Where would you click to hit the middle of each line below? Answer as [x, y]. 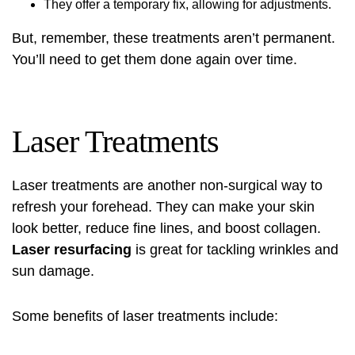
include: [252, 316]
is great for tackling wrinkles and [235, 250]
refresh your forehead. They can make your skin [163, 207]
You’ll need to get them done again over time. [155, 59]
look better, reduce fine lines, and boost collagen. [166, 228]
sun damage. [53, 271]
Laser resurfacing [72, 250]
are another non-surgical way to [221, 185]
